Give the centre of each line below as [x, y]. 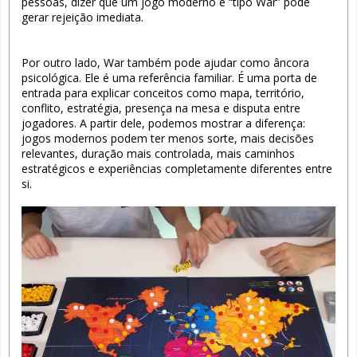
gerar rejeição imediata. [82, 17]
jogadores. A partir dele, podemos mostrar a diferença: [163, 123]
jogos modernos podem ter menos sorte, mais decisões [168, 138]
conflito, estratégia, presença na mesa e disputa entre [161, 108]
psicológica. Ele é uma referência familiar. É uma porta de [169, 77]
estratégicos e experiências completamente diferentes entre [177, 168]
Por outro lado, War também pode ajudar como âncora [165, 62]
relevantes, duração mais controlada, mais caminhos [158, 153]
